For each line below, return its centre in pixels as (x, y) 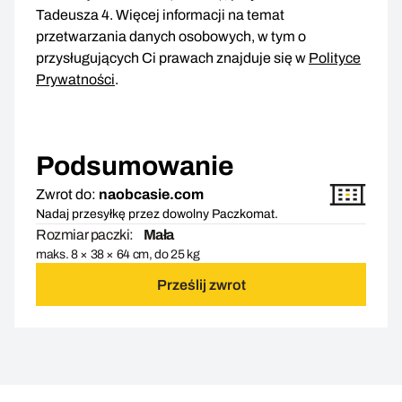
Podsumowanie (135, 166)
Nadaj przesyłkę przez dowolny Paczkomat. (157, 214)
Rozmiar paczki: (85, 235)
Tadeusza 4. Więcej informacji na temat (160, 15)
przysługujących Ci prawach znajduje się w (172, 58)
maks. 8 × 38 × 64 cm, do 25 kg (118, 255)
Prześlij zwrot (201, 284)
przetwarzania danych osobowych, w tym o (171, 37)
